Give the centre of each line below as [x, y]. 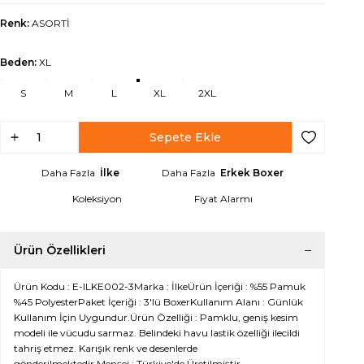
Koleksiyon [97, 199]
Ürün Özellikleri [60, 250]
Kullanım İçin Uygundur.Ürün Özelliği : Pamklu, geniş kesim [156, 317]
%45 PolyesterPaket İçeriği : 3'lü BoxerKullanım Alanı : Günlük [158, 302]
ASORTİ [51, 23]
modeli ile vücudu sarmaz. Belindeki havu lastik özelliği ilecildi [157, 333]
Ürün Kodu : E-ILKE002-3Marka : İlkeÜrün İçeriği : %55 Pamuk [160, 286]
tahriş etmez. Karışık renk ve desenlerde [106, 348]
